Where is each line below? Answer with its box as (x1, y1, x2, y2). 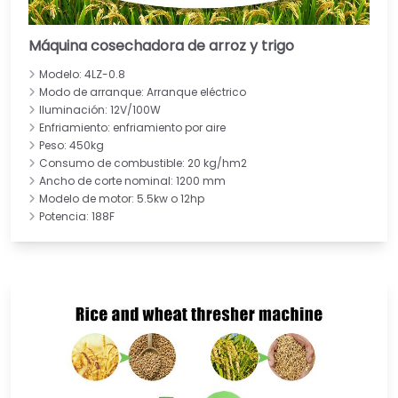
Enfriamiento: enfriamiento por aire (39, 119, 226, 135)
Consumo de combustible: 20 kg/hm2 (39, 155, 247, 171)
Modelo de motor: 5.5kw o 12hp (39, 190, 204, 206)
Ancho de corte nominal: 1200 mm (39, 172, 226, 188)
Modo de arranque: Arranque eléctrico (39, 84, 246, 99)
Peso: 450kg (39, 137, 104, 153)
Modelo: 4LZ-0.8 (39, 66, 125, 82)
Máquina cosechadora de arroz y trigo (28, 35, 294, 56)
